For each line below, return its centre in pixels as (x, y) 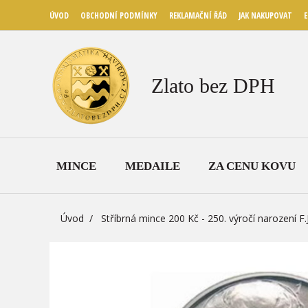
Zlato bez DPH (213, 85)
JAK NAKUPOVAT (265, 15)
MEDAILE (152, 166)
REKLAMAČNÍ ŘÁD (198, 15)
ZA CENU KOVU (252, 166)
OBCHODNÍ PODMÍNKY (119, 15)
